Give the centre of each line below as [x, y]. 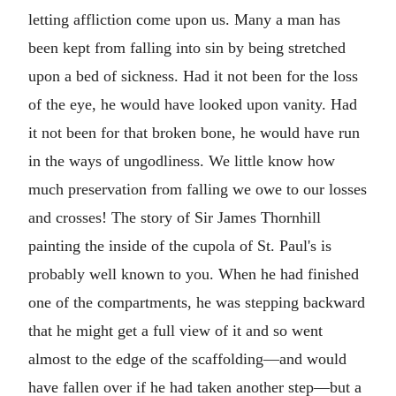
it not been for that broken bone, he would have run [194, 133]
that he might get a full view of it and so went [175, 331]
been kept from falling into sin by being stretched [187, 48]
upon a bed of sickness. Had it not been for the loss [193, 76]
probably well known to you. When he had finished [194, 274]
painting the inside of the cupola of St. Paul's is [180, 246]
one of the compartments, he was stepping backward [197, 302]
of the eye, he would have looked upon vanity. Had [193, 104]
